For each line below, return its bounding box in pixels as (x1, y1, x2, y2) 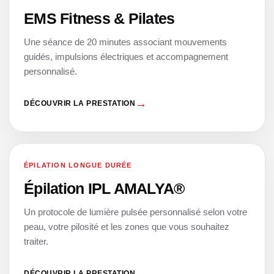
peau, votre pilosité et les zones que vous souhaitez (24, 221, 229, 232)
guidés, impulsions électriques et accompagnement (24, 51, 228, 62)
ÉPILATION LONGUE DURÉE (24, 161, 132, 169)
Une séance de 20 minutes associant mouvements (24, 36, 227, 47)
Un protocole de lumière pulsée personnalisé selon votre (24, 206, 247, 217)
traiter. (24, 235, 48, 246)
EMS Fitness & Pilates (24, 9, 175, 27)
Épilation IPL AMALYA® (24, 179, 185, 197)
